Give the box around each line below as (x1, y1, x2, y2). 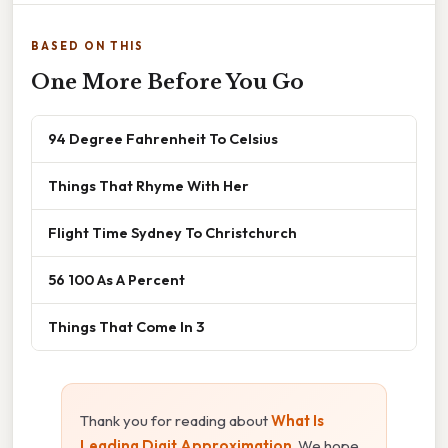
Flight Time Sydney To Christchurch (48, 223, 297, 243)
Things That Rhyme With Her (48, 176, 249, 196)
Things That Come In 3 (48, 317, 204, 337)
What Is (271, 411, 324, 431)
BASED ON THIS (31, 39, 144, 54)
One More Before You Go (31, 70, 304, 95)
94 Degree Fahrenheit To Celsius (48, 129, 278, 149)
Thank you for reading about (80, 411, 271, 431)
